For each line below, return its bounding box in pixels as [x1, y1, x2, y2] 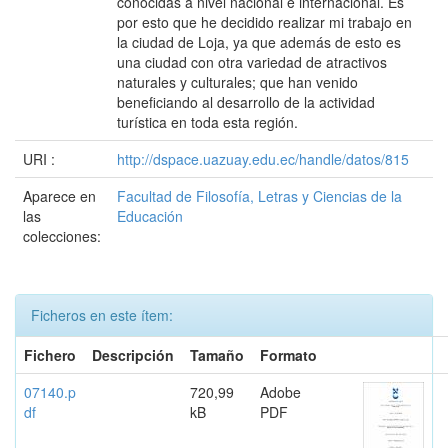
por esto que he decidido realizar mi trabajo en [117, 12, 412, 32]
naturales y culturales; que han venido [117, 72, 358, 92]
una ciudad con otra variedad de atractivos [117, 52, 387, 72]
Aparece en [23, 186, 96, 206]
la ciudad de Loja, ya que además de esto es [117, 32, 401, 52]
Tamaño [190, 345, 244, 365]
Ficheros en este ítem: [31, 305, 173, 325]
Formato [260, 345, 317, 365]
